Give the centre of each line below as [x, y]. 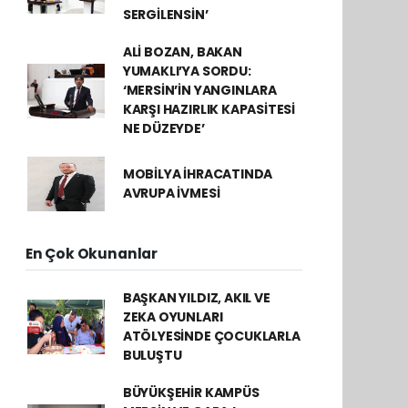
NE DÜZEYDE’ [163, 128]
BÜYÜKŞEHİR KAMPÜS [191, 393]
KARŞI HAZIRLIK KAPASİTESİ [209, 109]
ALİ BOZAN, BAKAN [182, 52]
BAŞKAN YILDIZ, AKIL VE [196, 298]
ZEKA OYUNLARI [173, 317]
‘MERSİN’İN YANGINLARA [199, 90]
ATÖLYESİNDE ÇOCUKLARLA [211, 336]
